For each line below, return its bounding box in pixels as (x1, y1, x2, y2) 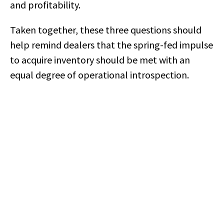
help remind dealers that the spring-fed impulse (10, 38, 213, 51)
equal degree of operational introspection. (10, 68, 189, 81)
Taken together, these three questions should (10, 23, 201, 36)
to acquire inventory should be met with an (10, 53, 190, 66)
